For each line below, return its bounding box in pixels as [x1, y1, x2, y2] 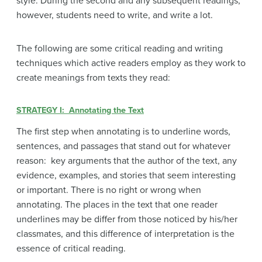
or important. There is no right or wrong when [16, 184, 201, 196]
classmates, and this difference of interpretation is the [16, 228, 235, 240]
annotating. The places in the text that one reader [16, 199, 218, 211]
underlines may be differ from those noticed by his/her [16, 213, 237, 226]
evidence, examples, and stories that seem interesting [16, 170, 236, 182]
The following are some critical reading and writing [16, 43, 223, 54]
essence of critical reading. [16, 243, 126, 255]
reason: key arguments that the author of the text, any [16, 155, 237, 167]
